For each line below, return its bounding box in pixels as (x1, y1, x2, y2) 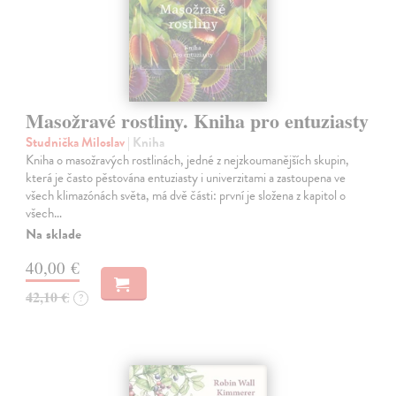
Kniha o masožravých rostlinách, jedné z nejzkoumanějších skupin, (26, 150, 350, 171)
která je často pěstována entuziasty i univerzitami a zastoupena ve (26, 168, 346, 188)
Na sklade (26, 224, 82, 246)
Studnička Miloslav (26, 133, 128, 153)
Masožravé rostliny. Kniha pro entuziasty (26, 106, 369, 136)
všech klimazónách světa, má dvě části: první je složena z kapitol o (26, 186, 346, 206)
